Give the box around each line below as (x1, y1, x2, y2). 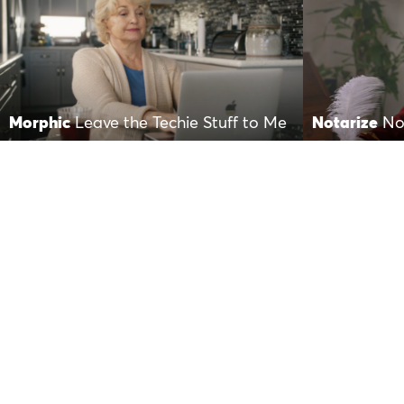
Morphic (9, 115, 70, 132)
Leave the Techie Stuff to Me (75, 115, 287, 132)
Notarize (312, 115, 378, 132)
